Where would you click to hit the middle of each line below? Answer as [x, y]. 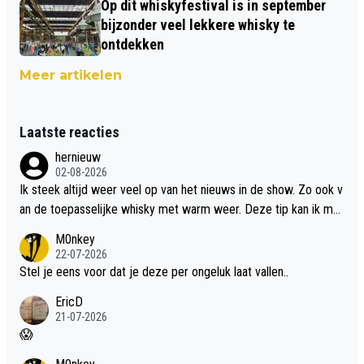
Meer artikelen [71, 75]
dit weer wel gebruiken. [79, 228]
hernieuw [78, 157]
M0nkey [75, 239]
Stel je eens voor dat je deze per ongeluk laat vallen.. [154, 271]
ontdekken [132, 44]
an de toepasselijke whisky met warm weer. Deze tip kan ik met [182, 209]
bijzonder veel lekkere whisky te [198, 24]
